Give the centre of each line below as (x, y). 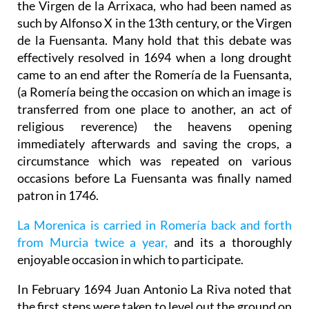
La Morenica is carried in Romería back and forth (154, 225)
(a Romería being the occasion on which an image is (154, 91)
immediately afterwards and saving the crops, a (154, 143)
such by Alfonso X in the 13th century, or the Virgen (154, 22)
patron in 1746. (58, 195)
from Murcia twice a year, (96, 242)
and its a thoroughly (232, 242)
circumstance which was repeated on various (154, 160)
